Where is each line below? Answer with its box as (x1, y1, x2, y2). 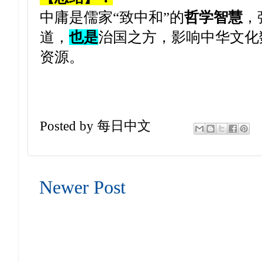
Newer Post (39, 177, 126, 198)
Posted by (40, 118, 97, 133)
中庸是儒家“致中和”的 (40, 9, 184, 25)
